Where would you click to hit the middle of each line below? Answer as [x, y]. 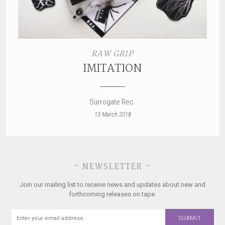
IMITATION [113, 69]
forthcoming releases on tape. [113, 194]
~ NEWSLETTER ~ [113, 167]
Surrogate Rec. [113, 102]
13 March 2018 [113, 115]
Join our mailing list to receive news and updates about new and [113, 185]
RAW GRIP [113, 54]
